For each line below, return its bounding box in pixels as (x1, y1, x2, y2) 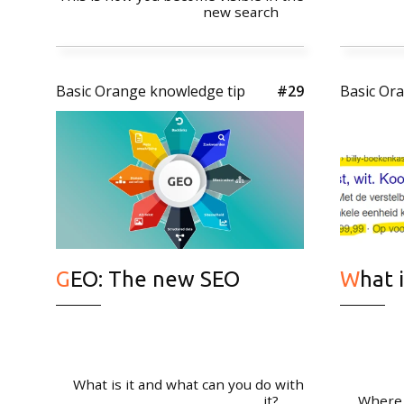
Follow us (82, 37, 213, 72)
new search (203, 3, 279, 22)
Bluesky (107, 213, 161, 234)
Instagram (107, 180, 178, 201)
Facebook (107, 148, 172, 169)
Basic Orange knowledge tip (56, 81, 245, 102)
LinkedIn (107, 115, 166, 136)
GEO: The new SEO (70, 267, 240, 292)
